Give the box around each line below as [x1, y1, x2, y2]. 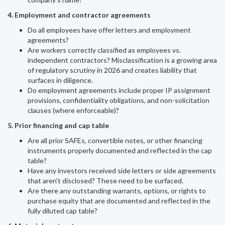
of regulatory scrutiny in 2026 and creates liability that [28, 66, 197, 74]
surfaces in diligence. [28, 76, 93, 84]
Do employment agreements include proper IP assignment [28, 86, 210, 94]
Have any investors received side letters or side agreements [28, 166, 216, 175]
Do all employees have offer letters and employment [28, 26, 191, 34]
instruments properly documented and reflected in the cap [28, 146, 212, 155]
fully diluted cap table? [28, 206, 97, 215]
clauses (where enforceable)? [28, 106, 119, 115]
